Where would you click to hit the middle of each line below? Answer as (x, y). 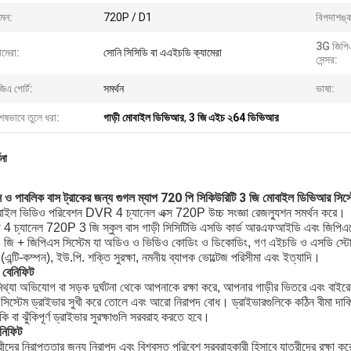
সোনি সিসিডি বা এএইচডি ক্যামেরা (163, 52)
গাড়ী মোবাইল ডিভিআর (144, 118)
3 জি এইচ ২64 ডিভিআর (234, 118)
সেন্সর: (327, 60)
